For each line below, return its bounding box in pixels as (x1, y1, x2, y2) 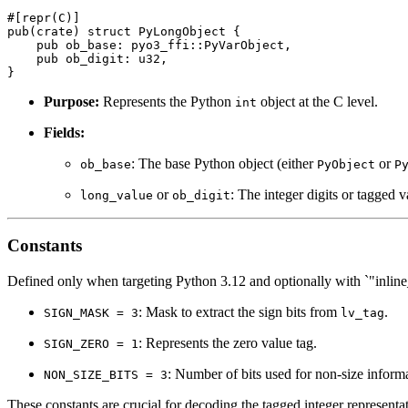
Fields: (44, 124, 85, 140)
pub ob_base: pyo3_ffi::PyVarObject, (7, 37, 291, 52)
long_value (80, 188, 153, 202)
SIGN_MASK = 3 (44, 305, 138, 320)
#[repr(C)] (7, 10, 80, 25)
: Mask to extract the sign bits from (138, 303, 341, 320)
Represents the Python (99, 93, 235, 109)
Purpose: (44, 93, 99, 109)
